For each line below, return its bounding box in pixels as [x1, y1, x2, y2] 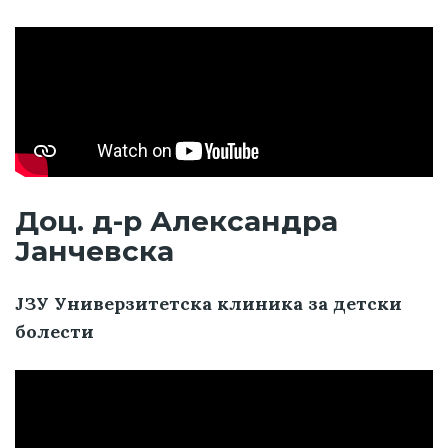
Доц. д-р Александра [15, 203, 338, 238]
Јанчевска [15, 233, 174, 268]
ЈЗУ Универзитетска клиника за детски [15, 291, 402, 315]
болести [15, 319, 94, 343]
